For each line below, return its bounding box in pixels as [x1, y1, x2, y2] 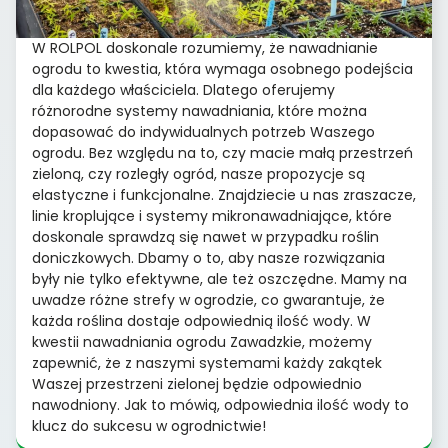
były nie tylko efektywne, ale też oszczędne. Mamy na [32, 269, 407, 290]
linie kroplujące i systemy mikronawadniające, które [32, 206, 392, 227]
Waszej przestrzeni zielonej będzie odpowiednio [32, 374, 362, 395]
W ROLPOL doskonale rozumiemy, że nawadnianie [32, 38, 378, 59]
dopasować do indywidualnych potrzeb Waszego [32, 122, 375, 143]
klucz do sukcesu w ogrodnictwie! [32, 416, 266, 437]
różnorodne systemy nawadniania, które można [32, 101, 367, 122]
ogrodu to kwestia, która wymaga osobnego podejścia [32, 59, 413, 80]
